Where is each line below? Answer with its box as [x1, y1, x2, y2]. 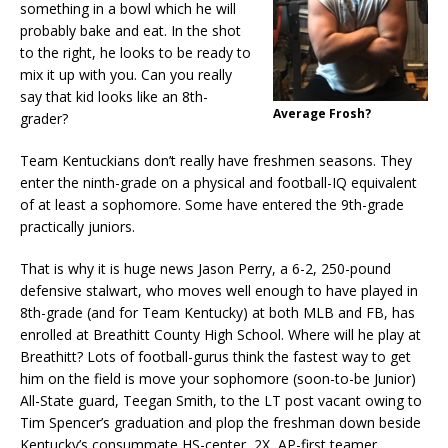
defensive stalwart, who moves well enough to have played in [20, 280, 418, 300]
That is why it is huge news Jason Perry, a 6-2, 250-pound [20, 258, 391, 278]
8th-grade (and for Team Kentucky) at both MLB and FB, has [20, 302, 415, 322]
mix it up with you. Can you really [20, 64, 232, 84]
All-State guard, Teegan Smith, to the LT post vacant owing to [20, 390, 422, 410]
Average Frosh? [273, 105, 371, 123]
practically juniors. [20, 216, 135, 236]
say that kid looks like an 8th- [20, 86, 208, 106]
